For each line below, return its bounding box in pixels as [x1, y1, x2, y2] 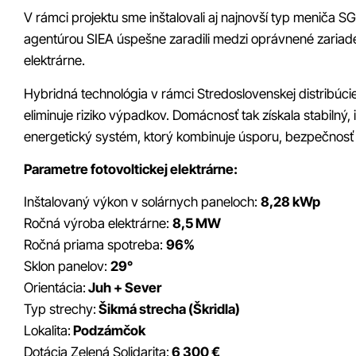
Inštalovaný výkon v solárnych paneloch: [24, 194, 261, 211]
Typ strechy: [24, 301, 96, 318]
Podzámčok [71, 323, 145, 339]
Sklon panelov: [24, 258, 110, 275]
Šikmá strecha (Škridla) [96, 301, 240, 318]
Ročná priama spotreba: [24, 237, 166, 253]
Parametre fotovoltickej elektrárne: [24, 161, 238, 177]
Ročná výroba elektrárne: [24, 215, 172, 232]
